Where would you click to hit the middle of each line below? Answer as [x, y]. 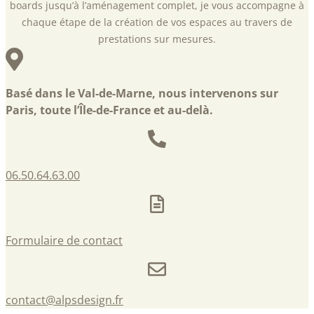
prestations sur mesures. [157, 39]
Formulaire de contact [64, 240]
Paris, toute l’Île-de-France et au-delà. [109, 110]
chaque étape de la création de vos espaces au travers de [157, 22]
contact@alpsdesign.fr [64, 300]
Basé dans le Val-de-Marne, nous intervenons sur [142, 93]
